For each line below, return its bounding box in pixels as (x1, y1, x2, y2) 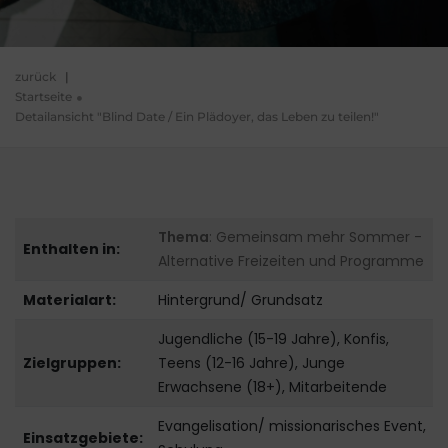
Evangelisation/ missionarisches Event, (157, 416, 426, 437)
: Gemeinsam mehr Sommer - (208, 227, 422, 248)
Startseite (15, 89, 72, 105)
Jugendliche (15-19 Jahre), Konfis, (157, 329, 389, 350)
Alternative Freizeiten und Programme (157, 251, 424, 272)
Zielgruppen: (22, 353, 121, 374)
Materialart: (22, 290, 116, 311)
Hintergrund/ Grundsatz (157, 290, 323, 311)
